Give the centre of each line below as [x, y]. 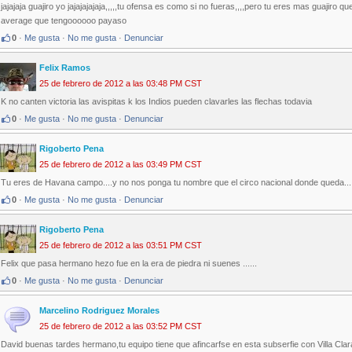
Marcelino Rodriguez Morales [99, 311]
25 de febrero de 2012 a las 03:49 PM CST [121, 165]
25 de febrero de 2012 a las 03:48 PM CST [121, 84]
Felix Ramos [65, 68]
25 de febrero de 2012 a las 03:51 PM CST [121, 246]
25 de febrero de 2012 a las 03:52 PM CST [121, 326]
